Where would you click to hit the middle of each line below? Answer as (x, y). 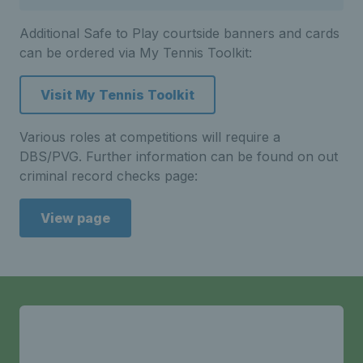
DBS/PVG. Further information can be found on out (179, 157)
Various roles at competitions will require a (150, 137)
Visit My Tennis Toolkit (117, 95)
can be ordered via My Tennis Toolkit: (136, 53)
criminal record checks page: (109, 176)
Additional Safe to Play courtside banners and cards (179, 34)
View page (75, 218)
